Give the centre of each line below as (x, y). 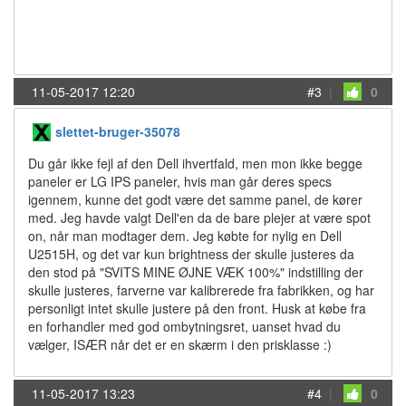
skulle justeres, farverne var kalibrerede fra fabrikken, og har (201, 290)
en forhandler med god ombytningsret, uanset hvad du (184, 326)
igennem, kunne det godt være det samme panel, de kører (195, 199)
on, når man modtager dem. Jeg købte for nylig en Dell (185, 236)
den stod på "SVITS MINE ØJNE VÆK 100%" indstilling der (196, 272)
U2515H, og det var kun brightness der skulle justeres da (191, 254)
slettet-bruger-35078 (118, 131)
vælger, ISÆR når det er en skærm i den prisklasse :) (180, 344)
